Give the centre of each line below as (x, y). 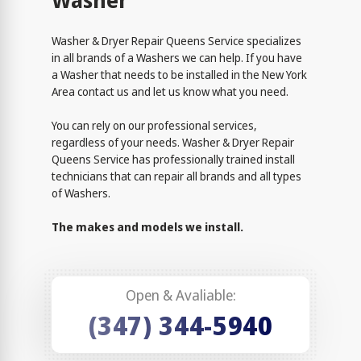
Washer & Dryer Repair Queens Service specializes (176, 41)
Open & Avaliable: (180, 295)
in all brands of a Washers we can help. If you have (177, 58)
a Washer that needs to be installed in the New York (179, 75)
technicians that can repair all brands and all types (176, 176)
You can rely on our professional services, (154, 126)
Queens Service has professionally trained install (173, 160)
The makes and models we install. (147, 227)
